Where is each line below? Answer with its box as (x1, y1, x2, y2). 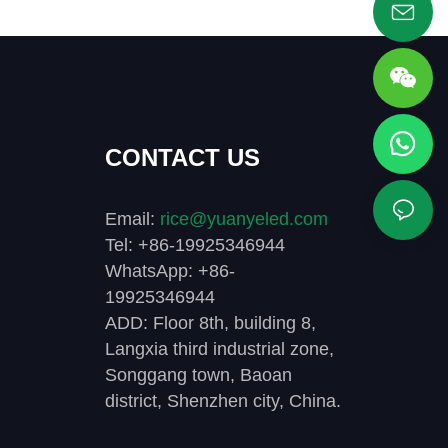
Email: (104, 208, 155, 229)
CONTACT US (104, 143, 260, 171)
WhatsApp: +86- (104, 260, 235, 281)
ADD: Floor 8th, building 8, (104, 312, 316, 333)
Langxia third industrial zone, (104, 338, 334, 359)
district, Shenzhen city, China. (104, 390, 341, 411)
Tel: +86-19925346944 (104, 234, 285, 255)
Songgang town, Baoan (104, 364, 292, 385)
